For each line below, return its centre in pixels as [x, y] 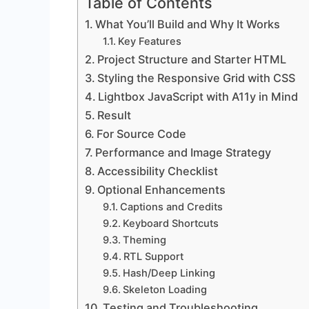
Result [114, 115]
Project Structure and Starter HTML [192, 59]
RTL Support [153, 256]
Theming [144, 240]
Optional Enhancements [162, 189]
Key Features [149, 41]
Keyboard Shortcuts [170, 223]
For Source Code [142, 133]
